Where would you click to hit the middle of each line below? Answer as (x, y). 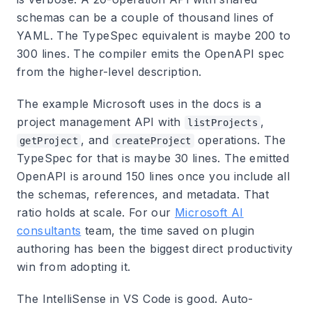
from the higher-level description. (109, 72)
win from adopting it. (74, 267)
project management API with (101, 122)
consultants (49, 231)
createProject (153, 141)
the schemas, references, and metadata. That (143, 194)
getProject (49, 141)
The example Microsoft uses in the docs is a (139, 104)
